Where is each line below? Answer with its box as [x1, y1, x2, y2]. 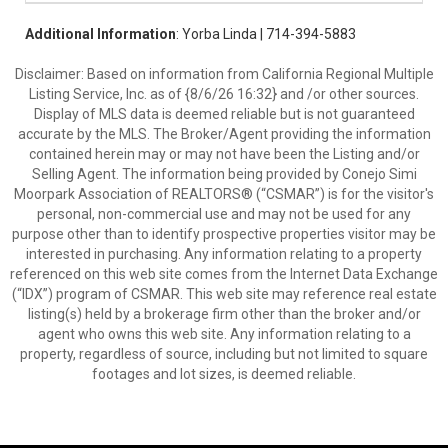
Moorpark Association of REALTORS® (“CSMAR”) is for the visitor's [14, 186, 434, 202]
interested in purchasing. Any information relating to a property [26, 246, 422, 262]
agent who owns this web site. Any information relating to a [37, 326, 411, 342]
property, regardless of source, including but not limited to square [20, 346, 428, 362]
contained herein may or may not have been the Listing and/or [28, 146, 420, 162]
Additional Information [25, 26, 176, 42]
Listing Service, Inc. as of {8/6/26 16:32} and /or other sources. [29, 86, 419, 102]
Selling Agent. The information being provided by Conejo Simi [31, 166, 417, 182]
